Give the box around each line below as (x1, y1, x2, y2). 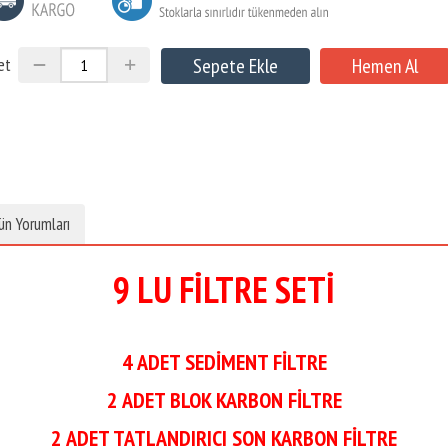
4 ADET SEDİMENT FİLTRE (121, 348, 327, 376)
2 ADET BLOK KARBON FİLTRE (106, 386, 342, 414)
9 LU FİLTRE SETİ (113, 266, 335, 313)
